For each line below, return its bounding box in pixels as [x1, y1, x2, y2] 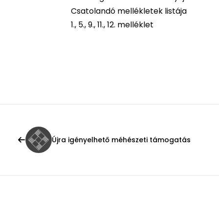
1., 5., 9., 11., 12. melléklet [71, 19, 153, 30]
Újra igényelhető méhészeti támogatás [52, 135, 191, 145]
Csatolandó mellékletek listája [71, 5, 187, 17]
